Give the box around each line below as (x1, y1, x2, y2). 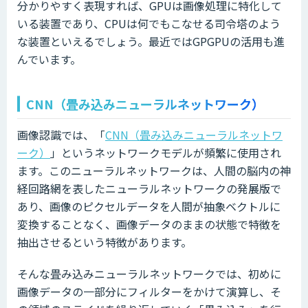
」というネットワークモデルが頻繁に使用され (50, 144, 281, 161)
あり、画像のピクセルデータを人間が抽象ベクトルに (17, 197, 280, 214)
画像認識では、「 (17, 126, 105, 143)
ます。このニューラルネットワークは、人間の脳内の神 (17, 162, 291, 179)
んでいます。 (17, 50, 81, 67)
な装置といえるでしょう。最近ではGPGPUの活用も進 (17, 32, 285, 49)
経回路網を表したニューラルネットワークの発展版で (17, 179, 281, 197)
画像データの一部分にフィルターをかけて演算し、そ (17, 283, 281, 300)
